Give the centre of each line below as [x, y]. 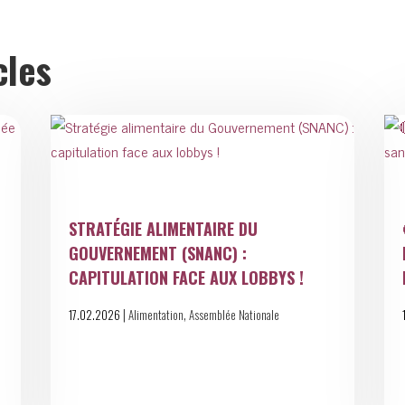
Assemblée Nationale [234, 315]
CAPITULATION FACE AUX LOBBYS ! [186, 278]
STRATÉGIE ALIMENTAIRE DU [163, 229]
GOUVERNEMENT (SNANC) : [157, 253]
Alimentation [155, 315]
